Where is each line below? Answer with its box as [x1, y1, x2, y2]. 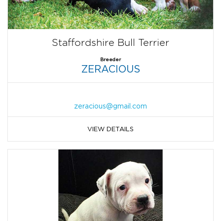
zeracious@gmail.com [74, 102, 147, 110]
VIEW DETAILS [87, 125, 134, 132]
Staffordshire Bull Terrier [52, 37, 169, 48]
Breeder [100, 56, 121, 62]
